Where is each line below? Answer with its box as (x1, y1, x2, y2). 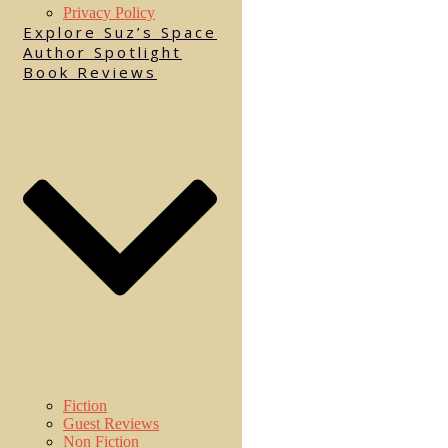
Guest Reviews (63, 414, 159, 432)
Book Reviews (23, 62, 157, 83)
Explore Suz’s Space (23, 22, 217, 43)
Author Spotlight (23, 42, 182, 63)
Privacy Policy (63, 4, 155, 22)
